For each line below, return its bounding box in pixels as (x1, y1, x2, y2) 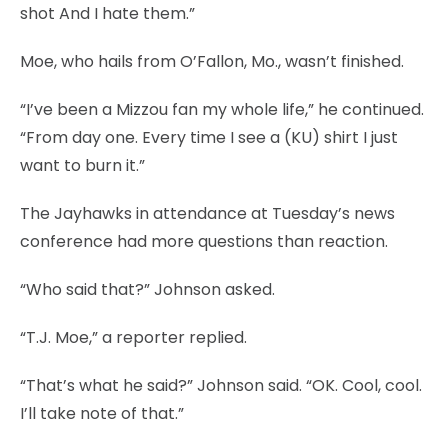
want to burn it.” (20, 153, 145, 177)
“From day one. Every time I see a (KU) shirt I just (20, 125, 398, 149)
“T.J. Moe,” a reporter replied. (20, 325, 247, 349)
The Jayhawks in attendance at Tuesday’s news (20, 201, 395, 225)
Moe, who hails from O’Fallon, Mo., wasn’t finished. (20, 49, 404, 73)
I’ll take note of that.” (20, 401, 184, 425)
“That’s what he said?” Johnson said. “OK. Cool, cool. (20, 373, 422, 397)
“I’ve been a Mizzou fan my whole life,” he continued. (20, 97, 424, 121)
